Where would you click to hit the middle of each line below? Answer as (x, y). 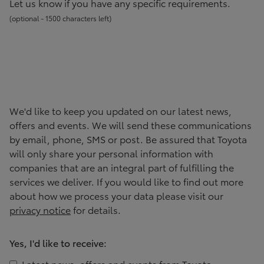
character (77, 18)
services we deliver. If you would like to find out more (126, 181)
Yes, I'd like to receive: (58, 242)
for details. (97, 209)
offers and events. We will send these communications (131, 124)
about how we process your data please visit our (116, 195)
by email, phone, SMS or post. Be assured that (113, 138)
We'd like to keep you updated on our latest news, (121, 110)
